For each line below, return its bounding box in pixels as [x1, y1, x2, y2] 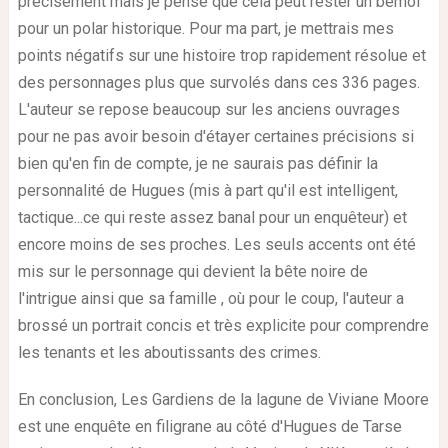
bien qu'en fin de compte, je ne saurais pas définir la [17, 153, 378, 173]
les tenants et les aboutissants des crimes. [17, 342, 321, 362]
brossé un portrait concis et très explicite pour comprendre [17, 315, 429, 335]
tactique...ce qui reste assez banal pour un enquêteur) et [17, 207, 407, 227]
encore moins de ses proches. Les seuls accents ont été [17, 234, 416, 254]
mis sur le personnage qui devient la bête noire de [17, 261, 368, 281]
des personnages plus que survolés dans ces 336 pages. [17, 72, 420, 92]
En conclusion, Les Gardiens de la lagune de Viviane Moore [17, 389, 429, 409]
